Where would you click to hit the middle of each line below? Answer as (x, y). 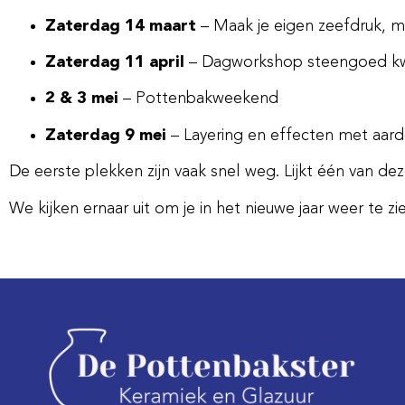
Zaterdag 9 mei (106, 135)
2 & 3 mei (82, 99)
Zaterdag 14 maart (121, 26)
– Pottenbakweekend (198, 99)
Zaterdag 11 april (115, 63)
